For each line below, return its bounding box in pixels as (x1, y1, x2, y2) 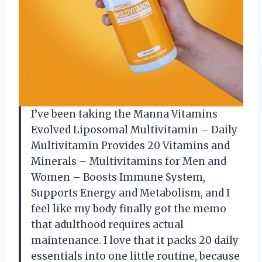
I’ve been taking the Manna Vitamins (31, 108, 218, 121)
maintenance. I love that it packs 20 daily (31, 234, 239, 247)
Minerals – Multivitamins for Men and (31, 155, 226, 168)
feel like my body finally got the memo (31, 202, 226, 216)
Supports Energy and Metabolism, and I (31, 187, 230, 200)
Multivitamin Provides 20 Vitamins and (31, 139, 230, 153)
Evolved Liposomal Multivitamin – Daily (31, 123, 237, 137)
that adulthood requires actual (31, 218, 184, 232)
